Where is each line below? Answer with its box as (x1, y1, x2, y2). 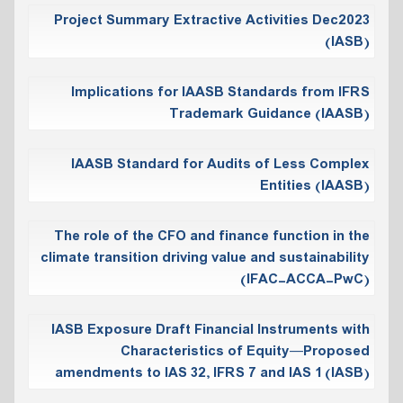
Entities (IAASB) (260, 175, 370, 197)
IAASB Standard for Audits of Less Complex (71, 153, 370, 175)
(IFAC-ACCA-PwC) (240, 268, 370, 291)
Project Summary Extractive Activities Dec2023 (54, 9, 370, 31)
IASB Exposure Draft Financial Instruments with (51, 318, 370, 341)
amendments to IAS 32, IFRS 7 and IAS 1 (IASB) (55, 362, 370, 384)
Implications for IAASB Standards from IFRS (71, 81, 370, 103)
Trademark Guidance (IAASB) (169, 103, 370, 125)
